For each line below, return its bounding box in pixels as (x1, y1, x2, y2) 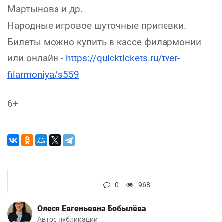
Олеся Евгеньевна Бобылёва (37, 204, 146, 214)
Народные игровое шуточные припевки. (7, 20, 186, 32)
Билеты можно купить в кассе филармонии (7, 36, 201, 48)
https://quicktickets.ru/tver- (66, 53, 180, 64)
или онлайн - (7, 53, 66, 64)
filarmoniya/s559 (7, 69, 79, 81)
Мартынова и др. (7, 3, 83, 15)
